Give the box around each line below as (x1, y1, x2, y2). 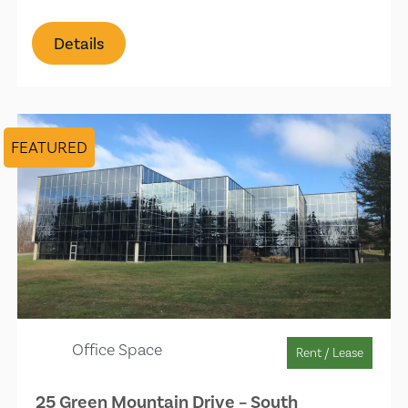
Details (54, 33, 105, 54)
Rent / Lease (295, 344, 363, 360)
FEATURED (11, 137, 88, 157)
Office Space (72, 339, 163, 359)
